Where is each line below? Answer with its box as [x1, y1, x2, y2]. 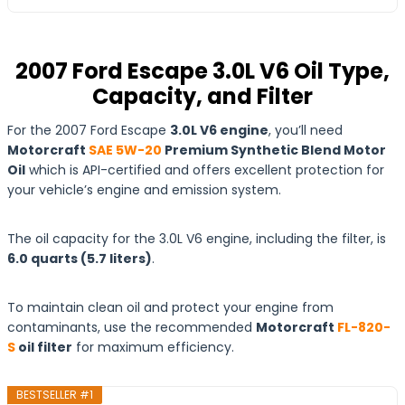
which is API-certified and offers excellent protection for [25, 160, 384, 179]
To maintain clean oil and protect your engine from [7, 297, 334, 316]
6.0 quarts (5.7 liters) [7, 249, 152, 268]
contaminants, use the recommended [7, 317, 256, 336]
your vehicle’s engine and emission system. [7, 180, 281, 199]
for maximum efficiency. [72, 337, 234, 356]
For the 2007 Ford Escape [7, 120, 170, 139]
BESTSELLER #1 [16, 386, 94, 402]
